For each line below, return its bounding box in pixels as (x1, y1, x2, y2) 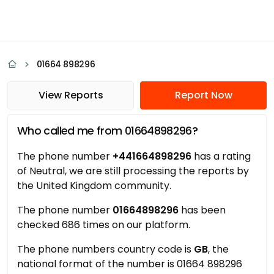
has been (179, 203, 226, 217)
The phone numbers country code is (17, 242, 194, 256)
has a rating (191, 149, 251, 163)
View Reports (38, 88, 103, 102)
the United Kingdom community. (17, 179, 171, 193)
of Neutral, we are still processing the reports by (17, 164, 249, 178)
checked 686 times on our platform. (17, 218, 190, 232)
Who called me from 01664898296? (17, 123, 198, 138)
